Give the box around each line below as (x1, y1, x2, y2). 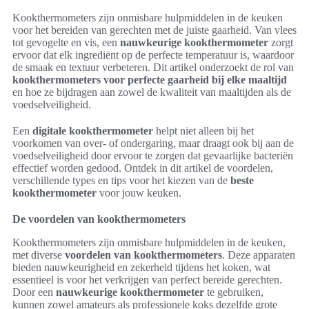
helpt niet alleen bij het (153, 125, 254, 137)
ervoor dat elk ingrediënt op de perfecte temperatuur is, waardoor (12, 49, 294, 61)
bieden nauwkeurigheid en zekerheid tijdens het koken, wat (12, 261, 270, 273)
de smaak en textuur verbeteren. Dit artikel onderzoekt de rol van (12, 61, 294, 73)
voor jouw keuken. (97, 187, 181, 199)
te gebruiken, (204, 286, 263, 298)
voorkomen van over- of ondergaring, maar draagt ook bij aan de (12, 137, 294, 149)
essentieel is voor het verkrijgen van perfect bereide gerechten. (12, 274, 282, 286)
